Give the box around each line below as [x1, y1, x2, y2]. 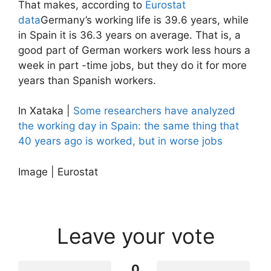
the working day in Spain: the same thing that [18, 120, 239, 132]
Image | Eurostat [18, 165, 98, 178]
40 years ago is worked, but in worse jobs [18, 135, 223, 148]
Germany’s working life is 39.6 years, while [41, 13, 249, 26]
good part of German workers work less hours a [18, 44, 250, 56]
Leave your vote [56, 223, 215, 249]
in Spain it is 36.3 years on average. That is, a [18, 28, 241, 41]
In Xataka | [18, 105, 73, 117]
